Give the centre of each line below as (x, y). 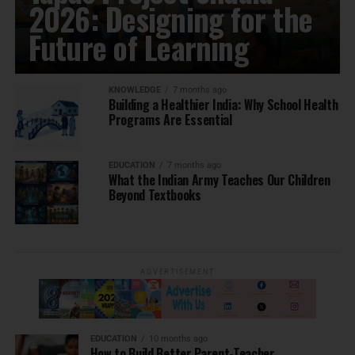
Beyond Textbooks (155, 195)
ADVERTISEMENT (177, 272)
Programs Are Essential (170, 120)
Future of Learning (138, 47)
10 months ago (178, 339)
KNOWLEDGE (134, 90)
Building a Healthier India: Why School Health (223, 105)
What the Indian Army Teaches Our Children (219, 180)
